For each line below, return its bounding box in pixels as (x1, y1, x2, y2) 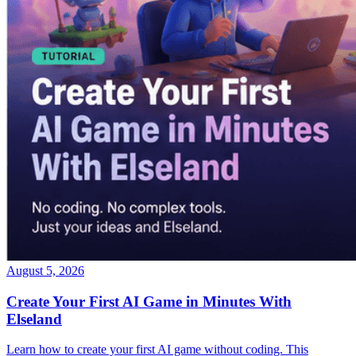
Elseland (6, 310, 62, 327)
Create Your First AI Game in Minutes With (6, 292, 292, 310)
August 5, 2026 (6, 263, 84, 277)
